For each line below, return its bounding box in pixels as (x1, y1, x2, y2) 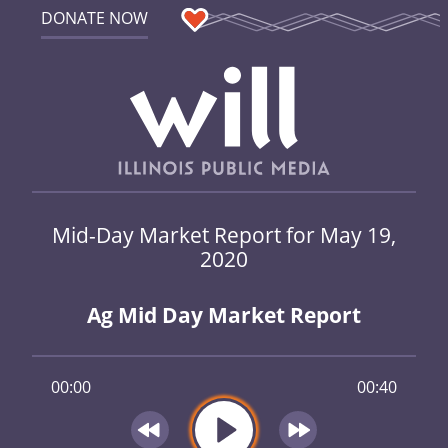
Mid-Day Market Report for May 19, (52, 219, 396, 249)
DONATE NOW (40, 7, 148, 29)
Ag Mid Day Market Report (87, 301, 361, 330)
